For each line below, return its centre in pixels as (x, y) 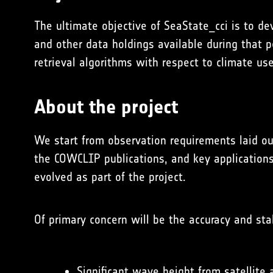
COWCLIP (77, 158)
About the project (106, 107)
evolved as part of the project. (110, 177)
